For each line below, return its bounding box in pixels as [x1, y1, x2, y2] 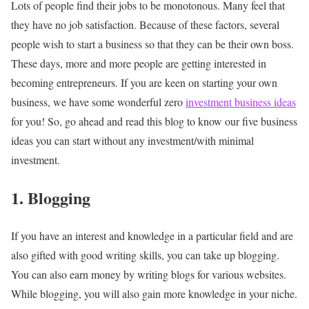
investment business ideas [186, 94, 296, 109]
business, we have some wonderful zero [11, 94, 186, 109]
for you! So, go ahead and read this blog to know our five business [11, 113, 297, 128]
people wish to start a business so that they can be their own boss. [11, 36, 294, 51]
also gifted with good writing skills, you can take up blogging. [11, 247, 279, 262]
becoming [11, 74, 57, 90]
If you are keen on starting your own [118, 74, 277, 90]
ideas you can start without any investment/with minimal [11, 132, 254, 148]
